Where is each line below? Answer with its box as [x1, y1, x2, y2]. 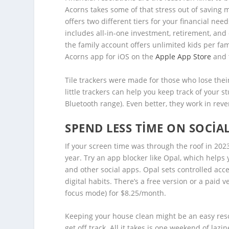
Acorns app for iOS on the [65, 52, 156, 62]
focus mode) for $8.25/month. [65, 188, 167, 198]
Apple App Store [155, 52, 212, 62]
